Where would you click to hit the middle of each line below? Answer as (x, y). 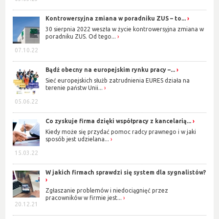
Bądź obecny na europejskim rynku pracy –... (110, 69)
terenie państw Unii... (74, 88)
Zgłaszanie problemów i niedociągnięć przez (107, 191)
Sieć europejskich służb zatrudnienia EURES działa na (118, 81)
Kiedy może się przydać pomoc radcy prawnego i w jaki (121, 132)
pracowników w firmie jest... (84, 198)
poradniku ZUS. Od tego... (81, 37)
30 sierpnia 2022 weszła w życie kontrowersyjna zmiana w (125, 29)
